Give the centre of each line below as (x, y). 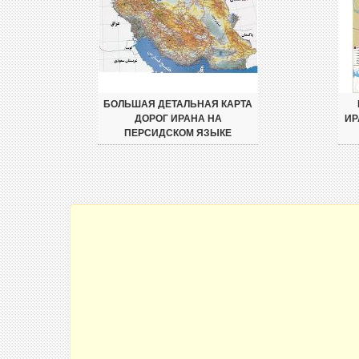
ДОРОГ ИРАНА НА (178, 119)
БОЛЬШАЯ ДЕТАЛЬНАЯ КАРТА (178, 104)
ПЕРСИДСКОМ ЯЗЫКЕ (178, 133)
